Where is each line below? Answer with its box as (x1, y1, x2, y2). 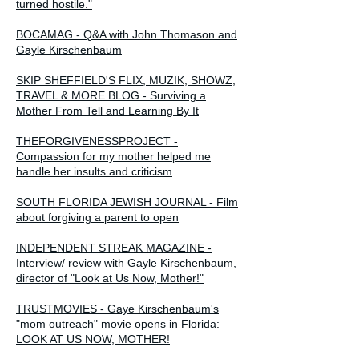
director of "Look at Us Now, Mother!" (16, 271, 204, 284)
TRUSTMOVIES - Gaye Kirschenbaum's (16, 301, 219, 315)
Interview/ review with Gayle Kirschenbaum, (16, 256, 236, 269)
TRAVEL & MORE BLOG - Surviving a (16, 88, 206, 102)
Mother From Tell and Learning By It (16, 103, 199, 117)
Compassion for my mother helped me (16, 149, 211, 163)
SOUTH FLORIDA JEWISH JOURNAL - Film (16, 195, 238, 208)
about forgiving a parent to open (16, 210, 179, 224)
